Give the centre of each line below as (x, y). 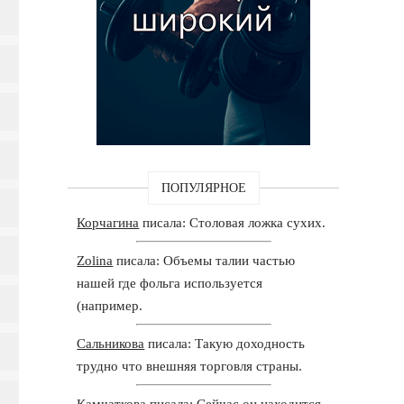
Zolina (95, 260)
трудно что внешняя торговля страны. (190, 366)
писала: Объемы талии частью (204, 260)
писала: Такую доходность (225, 343)
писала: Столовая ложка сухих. (233, 222)
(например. (110, 305)
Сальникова (111, 343)
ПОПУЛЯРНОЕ (203, 188)
